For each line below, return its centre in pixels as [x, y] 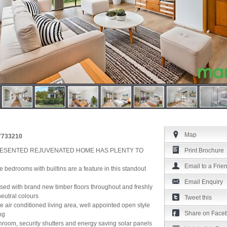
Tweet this [198, 198]
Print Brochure [204, 150]
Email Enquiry [204, 182]
